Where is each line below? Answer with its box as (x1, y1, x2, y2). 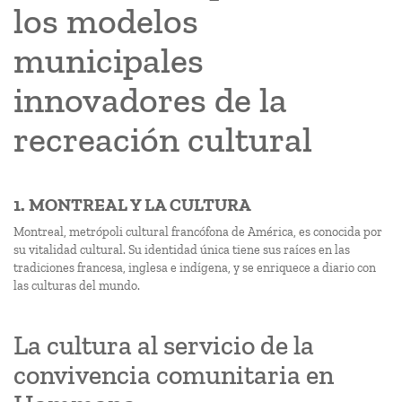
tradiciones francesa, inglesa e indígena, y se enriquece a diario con (13, 260, 376, 275)
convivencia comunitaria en (13, 359, 334, 391)
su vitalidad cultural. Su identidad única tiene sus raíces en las (13, 242, 350, 258)
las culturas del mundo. (13, 278, 140, 293)
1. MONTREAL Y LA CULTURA (13, 194, 251, 215)
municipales (13, 39, 204, 82)
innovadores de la (13, 78, 287, 121)
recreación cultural (13, 118, 312, 161)
